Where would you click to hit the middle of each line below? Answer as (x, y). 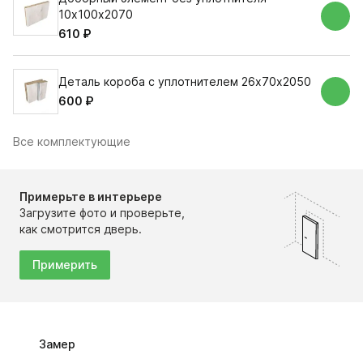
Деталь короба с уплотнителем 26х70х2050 (185, 81)
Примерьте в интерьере (91, 196)
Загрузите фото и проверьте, (102, 213)
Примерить (65, 265)
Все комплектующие (72, 141)
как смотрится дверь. (81, 229)
